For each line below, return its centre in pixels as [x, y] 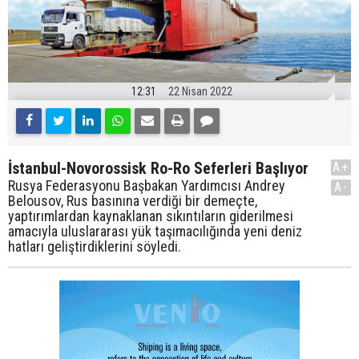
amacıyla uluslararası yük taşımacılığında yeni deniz [155, 232]
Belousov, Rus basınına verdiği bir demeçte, [133, 201]
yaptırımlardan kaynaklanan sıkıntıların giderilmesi [151, 216]
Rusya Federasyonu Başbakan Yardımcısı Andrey [147, 186]
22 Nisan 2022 [200, 92]
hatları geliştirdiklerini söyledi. [95, 247]
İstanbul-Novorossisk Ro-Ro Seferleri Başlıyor [158, 169]
